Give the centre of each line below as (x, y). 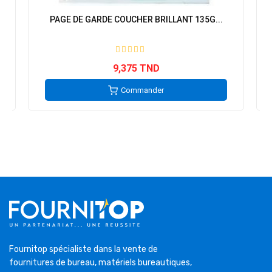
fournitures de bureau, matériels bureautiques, (100, 263)
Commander (142, 90)
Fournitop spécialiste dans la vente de (83, 250)
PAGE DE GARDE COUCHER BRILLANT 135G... (136, 20)
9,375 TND (136, 69)
